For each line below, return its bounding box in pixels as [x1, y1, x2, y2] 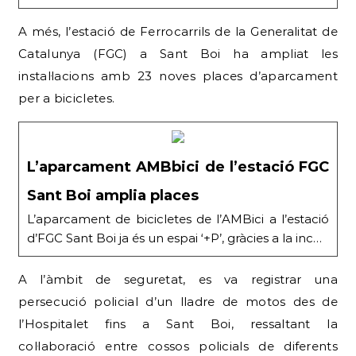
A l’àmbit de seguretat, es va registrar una [18, 272, 338, 288]
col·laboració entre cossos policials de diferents [18, 339, 338, 354]
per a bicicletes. [18, 91, 115, 106]
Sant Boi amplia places [27, 187, 199, 205]
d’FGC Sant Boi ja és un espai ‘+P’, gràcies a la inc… [27, 230, 322, 246]
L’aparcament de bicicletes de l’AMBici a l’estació [27, 211, 329, 227]
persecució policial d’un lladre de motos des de [18, 294, 338, 310]
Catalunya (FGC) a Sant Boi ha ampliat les [18, 46, 338, 62]
